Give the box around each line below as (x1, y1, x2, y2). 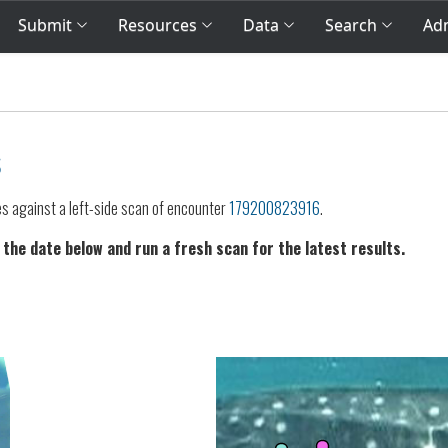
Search (324, 14, 377, 36)
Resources (117, 14, 197, 36)
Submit (17, 14, 76, 36)
